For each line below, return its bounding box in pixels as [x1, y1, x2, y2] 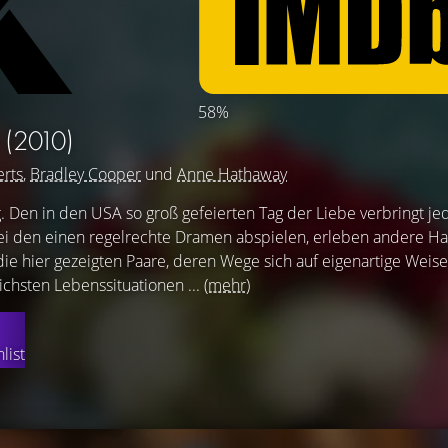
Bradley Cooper [30, 163, 141, 185]
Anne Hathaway [177, 163, 287, 185]
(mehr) [204, 274, 250, 296]
